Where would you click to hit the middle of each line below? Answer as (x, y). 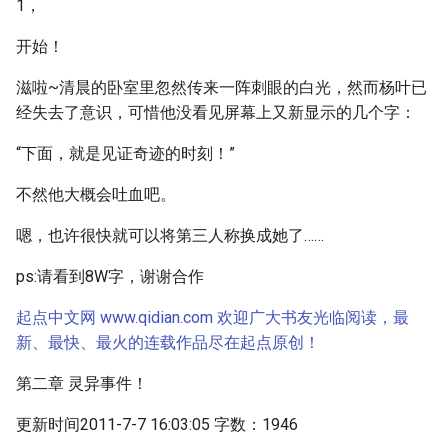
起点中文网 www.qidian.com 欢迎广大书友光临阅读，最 (212, 317)
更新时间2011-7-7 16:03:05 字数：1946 (157, 424)
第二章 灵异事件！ (82, 383)
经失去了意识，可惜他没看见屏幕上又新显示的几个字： (216, 112)
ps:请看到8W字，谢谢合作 (110, 276)
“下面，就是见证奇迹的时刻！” (125, 153)
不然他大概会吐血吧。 (96, 194)
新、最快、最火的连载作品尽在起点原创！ (168, 342)
